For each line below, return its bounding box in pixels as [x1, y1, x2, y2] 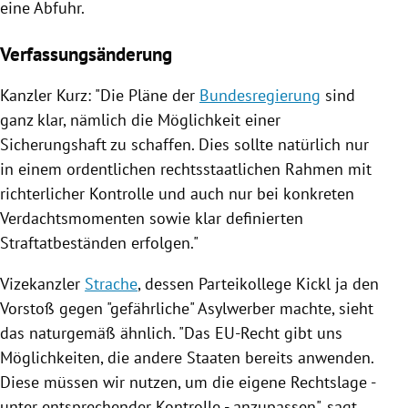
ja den [331, 272, 379, 294]
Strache [85, 272, 138, 294]
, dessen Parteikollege [138, 272, 296, 294]
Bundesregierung [199, 84, 321, 106]
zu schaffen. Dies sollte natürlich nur [107, 133, 369, 155]
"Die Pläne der [95, 84, 199, 106]
